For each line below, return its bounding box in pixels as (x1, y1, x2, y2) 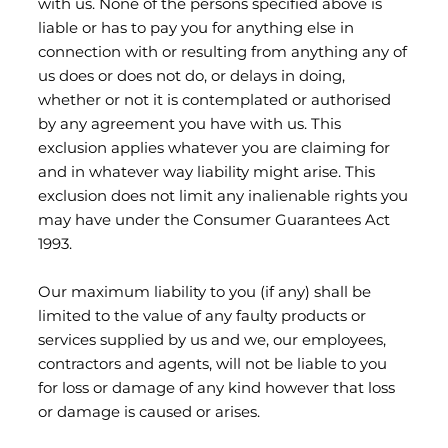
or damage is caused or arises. (38, 400, 260, 426)
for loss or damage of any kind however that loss (38, 376, 395, 402)
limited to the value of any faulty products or (38, 304, 366, 330)
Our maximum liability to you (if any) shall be (38, 280, 371, 306)
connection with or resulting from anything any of (38, 40, 407, 66)
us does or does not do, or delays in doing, (38, 64, 345, 90)
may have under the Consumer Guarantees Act (38, 208, 390, 234)
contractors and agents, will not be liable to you (38, 352, 387, 378)
